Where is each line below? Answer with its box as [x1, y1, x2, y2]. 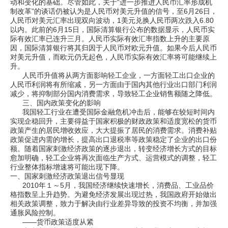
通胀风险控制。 [10, 209, 60, 217]
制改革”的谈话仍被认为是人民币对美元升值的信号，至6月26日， [10, 7, 217, 15]
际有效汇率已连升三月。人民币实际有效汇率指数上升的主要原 [10, 35, 210, 43]
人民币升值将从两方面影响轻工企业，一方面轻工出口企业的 [10, 71, 215, 79]
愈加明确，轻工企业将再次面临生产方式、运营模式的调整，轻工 [10, 154, 217, 162]
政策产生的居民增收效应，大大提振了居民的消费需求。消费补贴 [10, 126, 217, 134]
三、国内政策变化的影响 [10, 99, 101, 107]
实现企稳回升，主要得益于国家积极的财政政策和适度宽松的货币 [10, 117, 217, 125]
